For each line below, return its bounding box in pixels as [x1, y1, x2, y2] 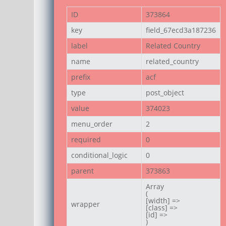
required [71, 134, 101, 144]
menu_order [71, 119, 113, 129]
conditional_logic [71, 150, 128, 160]
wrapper [71, 199, 100, 209]
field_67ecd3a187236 [146, 25, 216, 35]
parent [71, 165, 94, 176]
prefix [71, 72, 91, 82]
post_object [146, 87, 185, 97]
